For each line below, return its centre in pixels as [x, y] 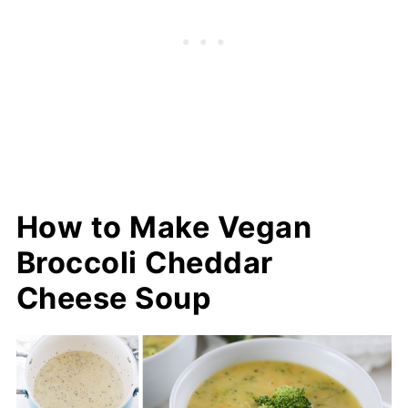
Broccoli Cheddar [144, 262]
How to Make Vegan [164, 227]
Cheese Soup [114, 298]
